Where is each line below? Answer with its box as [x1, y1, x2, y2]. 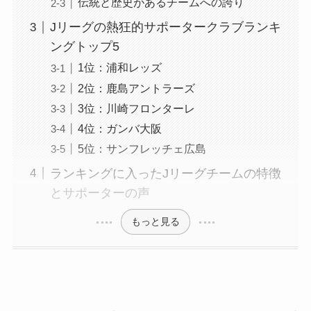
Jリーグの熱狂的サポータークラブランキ [49, 20, 281, 35]
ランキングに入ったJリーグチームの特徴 [49, 166, 281, 180]
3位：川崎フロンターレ [77, 101, 195, 115]
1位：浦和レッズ [77, 61, 162, 74]
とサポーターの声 [49, 185, 150, 200]
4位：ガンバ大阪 [77, 121, 162, 135]
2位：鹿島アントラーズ [77, 81, 195, 94]
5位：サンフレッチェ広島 [77, 142, 206, 155]
